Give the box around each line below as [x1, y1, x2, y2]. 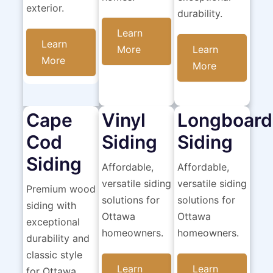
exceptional [26, 216, 80, 229]
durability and [26, 232, 90, 245]
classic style [26, 249, 82, 261]
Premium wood [26, 183, 96, 196]
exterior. [26, 2, 64, 15]
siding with [26, 199, 76, 212]
